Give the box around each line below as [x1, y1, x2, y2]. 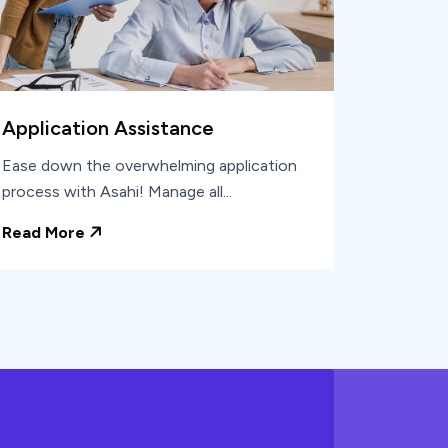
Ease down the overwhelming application [2, 156, 297, 176]
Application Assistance [2, 116, 214, 141]
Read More [2, 223, 89, 243]
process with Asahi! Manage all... [2, 182, 232, 202]
